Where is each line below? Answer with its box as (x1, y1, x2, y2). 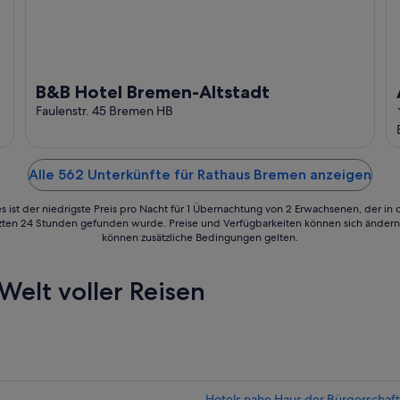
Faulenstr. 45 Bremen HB (36, 103, 173, 120)
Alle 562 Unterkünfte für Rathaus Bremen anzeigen (29, 166, 371, 184)
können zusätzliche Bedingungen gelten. (102, 230, 298, 246)
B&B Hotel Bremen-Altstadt (36, 81, 270, 104)
